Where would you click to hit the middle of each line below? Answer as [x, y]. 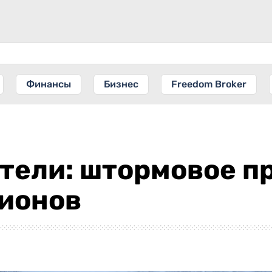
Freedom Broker [209, 84]
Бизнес [121, 84]
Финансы [49, 84]
